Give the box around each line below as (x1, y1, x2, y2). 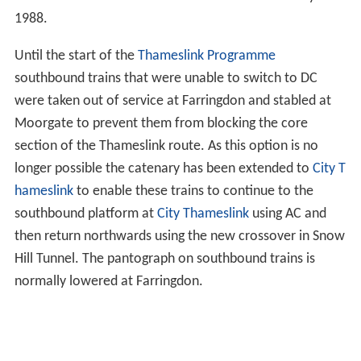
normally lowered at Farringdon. (14, 273, 203, 289)
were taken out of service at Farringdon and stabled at (14, 93, 331, 109)
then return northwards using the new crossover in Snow (14, 228, 345, 244)
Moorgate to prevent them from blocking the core (14, 115, 308, 131)
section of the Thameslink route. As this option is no (14, 138, 318, 154)
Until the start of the (14, 48, 138, 64)
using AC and (248, 205, 326, 222)
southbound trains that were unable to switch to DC (14, 70, 317, 86)
